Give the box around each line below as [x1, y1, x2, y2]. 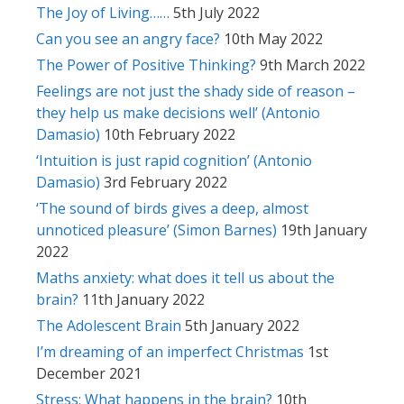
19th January [280, 219, 367, 240]
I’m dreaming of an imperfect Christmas [36, 341, 304, 362]
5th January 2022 [185, 315, 299, 335]
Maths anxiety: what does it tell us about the [36, 267, 335, 288]
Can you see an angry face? [36, 28, 220, 49]
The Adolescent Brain [36, 315, 181, 335]
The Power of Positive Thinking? [36, 54, 256, 75]
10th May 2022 [224, 28, 323, 49]
